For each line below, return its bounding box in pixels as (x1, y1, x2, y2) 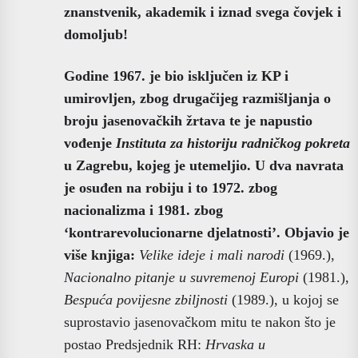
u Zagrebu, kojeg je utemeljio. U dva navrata (64, 157, 344, 173)
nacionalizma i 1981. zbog (64, 201, 223, 218)
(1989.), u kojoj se (228, 291, 339, 308)
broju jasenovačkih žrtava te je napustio (64, 112, 312, 129)
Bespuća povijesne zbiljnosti (64, 291, 228, 308)
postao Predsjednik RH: (64, 336, 205, 352)
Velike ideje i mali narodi (139, 246, 284, 263)
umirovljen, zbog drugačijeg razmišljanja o (64, 89, 331, 106)
